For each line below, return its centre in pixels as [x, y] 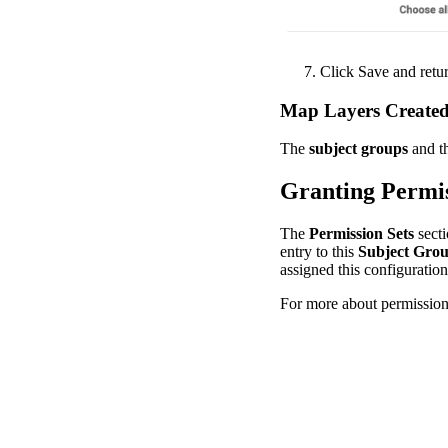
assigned [307, 270]
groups [384, 149]
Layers [352, 110]
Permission [346, 234]
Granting [327, 191]
